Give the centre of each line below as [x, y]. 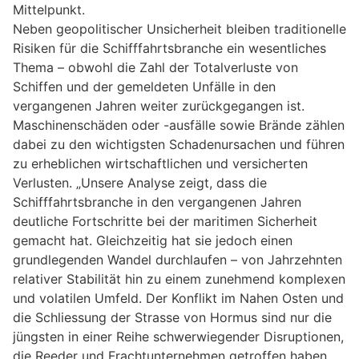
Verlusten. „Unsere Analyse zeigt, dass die [140, 183]
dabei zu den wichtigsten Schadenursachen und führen [179, 145]
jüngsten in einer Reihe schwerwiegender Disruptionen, [178, 337]
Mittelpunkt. [49, 10]
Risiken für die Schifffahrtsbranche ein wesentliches [169, 48]
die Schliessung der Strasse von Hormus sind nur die [172, 318]
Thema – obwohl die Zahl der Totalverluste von [155, 68]
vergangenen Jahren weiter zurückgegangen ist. [159, 106]
